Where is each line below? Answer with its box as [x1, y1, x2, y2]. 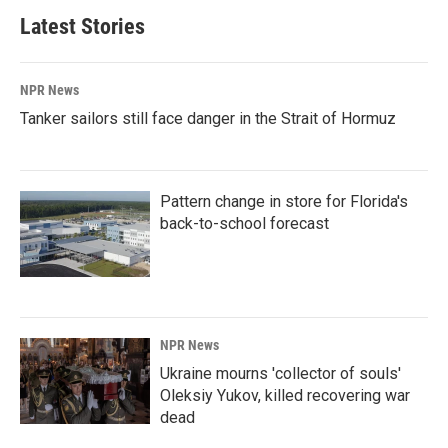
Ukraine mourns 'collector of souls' [160, 363, 401, 383]
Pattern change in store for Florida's [160, 191, 408, 211]
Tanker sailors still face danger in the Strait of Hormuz [20, 108, 396, 128]
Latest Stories [20, 13, 145, 39]
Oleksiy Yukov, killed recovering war [160, 385, 410, 405]
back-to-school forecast [160, 213, 329, 233]
